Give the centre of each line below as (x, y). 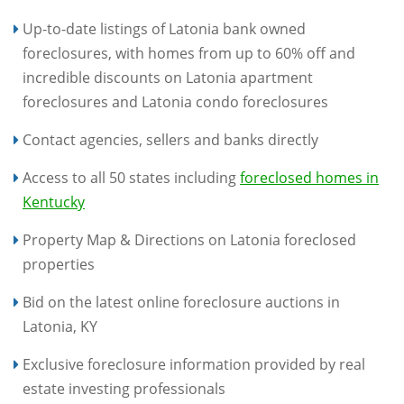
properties (59, 264)
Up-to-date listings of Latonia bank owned (164, 29)
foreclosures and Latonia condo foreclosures (175, 102)
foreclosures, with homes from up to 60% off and (189, 53)
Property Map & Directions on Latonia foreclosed (189, 240)
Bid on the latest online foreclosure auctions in (181, 302)
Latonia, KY (60, 326)
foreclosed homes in (309, 178)
